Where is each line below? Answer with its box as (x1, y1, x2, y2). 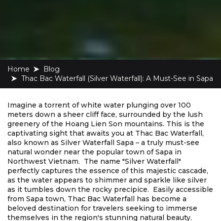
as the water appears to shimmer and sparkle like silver (7, 176, 207, 185)
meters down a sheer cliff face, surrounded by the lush (7, 110, 203, 119)
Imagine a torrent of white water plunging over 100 (7, 101, 191, 110)
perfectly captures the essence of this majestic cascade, (7, 166, 208, 176)
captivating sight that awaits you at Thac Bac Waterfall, (7, 129, 204, 138)
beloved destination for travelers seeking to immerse (7, 204, 197, 213)
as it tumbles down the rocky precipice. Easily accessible (7, 185, 213, 194)
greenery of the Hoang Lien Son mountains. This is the (7, 119, 204, 129)
